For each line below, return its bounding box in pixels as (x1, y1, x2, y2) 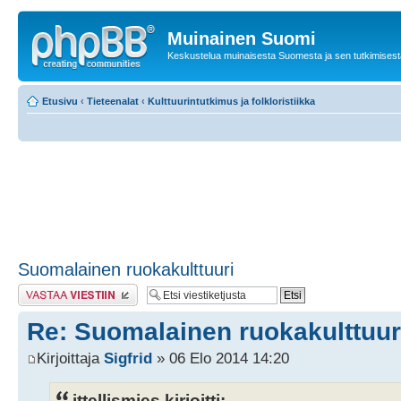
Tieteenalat (87, 95, 139, 107)
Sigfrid (104, 348, 152, 367)
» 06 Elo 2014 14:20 (152, 348, 289, 367)
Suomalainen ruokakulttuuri (18, 259, 234, 279)
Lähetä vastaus (18, 283, 85, 294)
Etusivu (42, 95, 78, 107)
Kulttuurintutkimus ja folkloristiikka (148, 95, 315, 107)
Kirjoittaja (37, 348, 104, 367)
